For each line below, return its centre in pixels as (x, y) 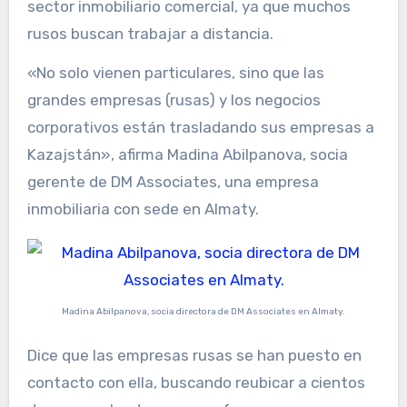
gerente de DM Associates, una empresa (173, 181)
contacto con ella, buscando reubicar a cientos (196, 383)
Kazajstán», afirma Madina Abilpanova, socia (187, 154)
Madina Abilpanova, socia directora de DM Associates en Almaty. (203, 311)
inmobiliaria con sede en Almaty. (143, 208)
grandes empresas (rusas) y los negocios (174, 99)
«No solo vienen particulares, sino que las (175, 72)
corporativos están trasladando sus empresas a (200, 127)
